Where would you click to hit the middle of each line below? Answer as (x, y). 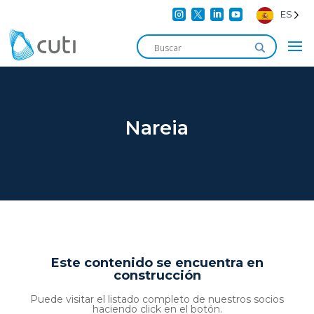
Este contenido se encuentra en (157, 263)
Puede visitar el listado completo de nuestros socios (157, 299)
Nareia (157, 128)
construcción (157, 275)
